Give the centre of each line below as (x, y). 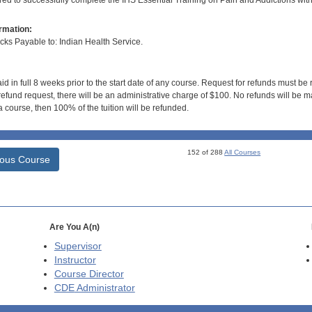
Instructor (75, 260)
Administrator (104, 288)
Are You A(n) (74, 227)
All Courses (243, 153)
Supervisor (78, 247)
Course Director (89, 274)
